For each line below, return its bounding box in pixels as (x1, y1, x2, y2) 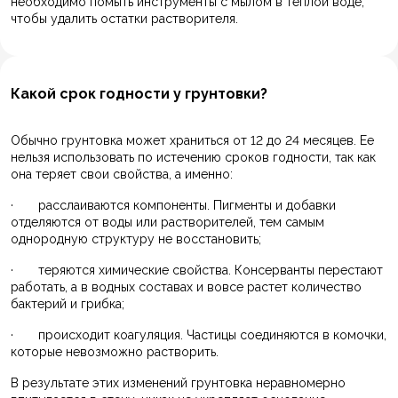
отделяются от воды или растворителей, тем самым (11, 215, 324, 230)
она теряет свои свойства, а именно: (11, 167, 233, 182)
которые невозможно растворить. (11, 345, 219, 360)
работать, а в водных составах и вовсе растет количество (11, 280, 362, 295)
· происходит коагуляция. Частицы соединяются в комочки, (11, 328, 386, 343)
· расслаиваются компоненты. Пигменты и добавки (11, 198, 336, 213)
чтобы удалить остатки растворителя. (11, 12, 238, 27)
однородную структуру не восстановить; (11, 232, 261, 247)
